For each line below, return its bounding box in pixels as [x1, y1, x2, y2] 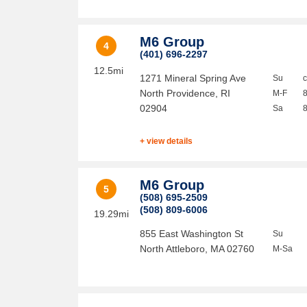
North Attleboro [140, 243, 206, 254]
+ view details [140, 136, 193, 146]
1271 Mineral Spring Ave [140, 73, 247, 84]
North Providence [140, 88, 216, 99]
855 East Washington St [140, 228, 244, 239]
